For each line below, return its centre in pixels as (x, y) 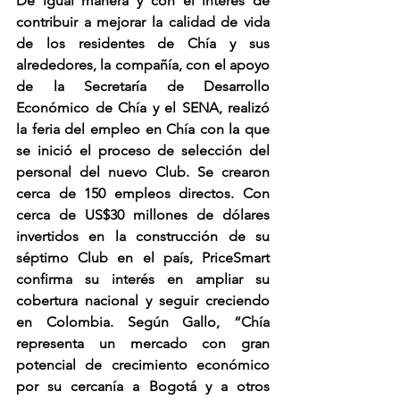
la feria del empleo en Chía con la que (143, 129)
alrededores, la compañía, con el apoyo (143, 65)
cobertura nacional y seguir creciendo (143, 300)
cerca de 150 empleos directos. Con (143, 193)
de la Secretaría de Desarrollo (143, 86)
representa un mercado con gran (143, 343)
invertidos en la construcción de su (143, 236)
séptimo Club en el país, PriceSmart (143, 258)
